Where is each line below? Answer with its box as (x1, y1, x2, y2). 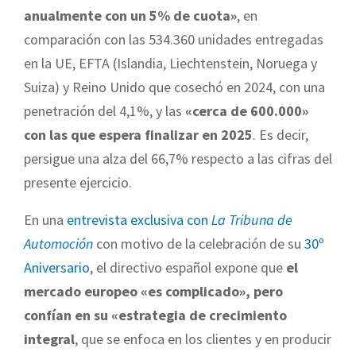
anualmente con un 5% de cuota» (24, 6, 237, 25)
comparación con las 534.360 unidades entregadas (24, 29, 323, 48)
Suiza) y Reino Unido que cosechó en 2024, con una (24, 77, 325, 96)
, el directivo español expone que (90, 257, 283, 277)
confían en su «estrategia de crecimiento (24, 305, 287, 324)
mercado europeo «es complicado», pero (24, 281, 283, 300)
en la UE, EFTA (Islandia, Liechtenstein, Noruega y (24, 53, 317, 72)
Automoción (24, 234, 93, 253)
